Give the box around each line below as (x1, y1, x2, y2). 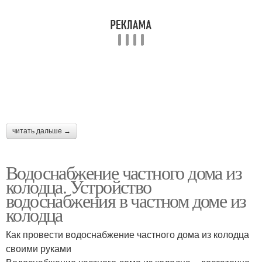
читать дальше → (12, 126, 71, 135)
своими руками (6, 241, 71, 255)
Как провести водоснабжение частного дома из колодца (6, 227, 249, 241)
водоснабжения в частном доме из (6, 187, 246, 213)
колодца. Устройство (6, 173, 151, 199)
